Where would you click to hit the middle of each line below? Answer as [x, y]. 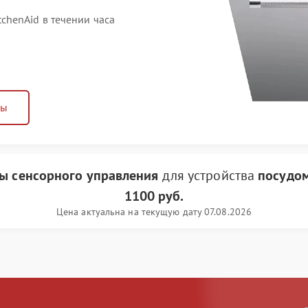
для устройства [208, 175]
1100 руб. [154, 196]
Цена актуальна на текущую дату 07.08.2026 [154, 212]
